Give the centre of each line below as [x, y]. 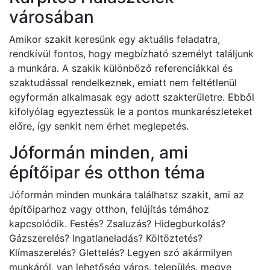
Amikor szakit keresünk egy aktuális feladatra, [115, 39]
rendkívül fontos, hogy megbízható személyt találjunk [131, 53]
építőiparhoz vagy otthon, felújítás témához [109, 209]
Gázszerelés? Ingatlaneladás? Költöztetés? [106, 238]
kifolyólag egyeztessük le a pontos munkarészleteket [131, 111]
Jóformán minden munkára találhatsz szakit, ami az [127, 194]
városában [52, 17]
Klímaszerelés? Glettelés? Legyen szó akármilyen [121, 252]
